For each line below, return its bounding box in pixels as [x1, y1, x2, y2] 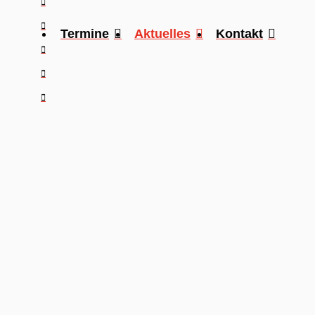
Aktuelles [134, 26, 191, 41]
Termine [60, 26, 109, 41]
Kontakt [216, 26, 263, 41]
